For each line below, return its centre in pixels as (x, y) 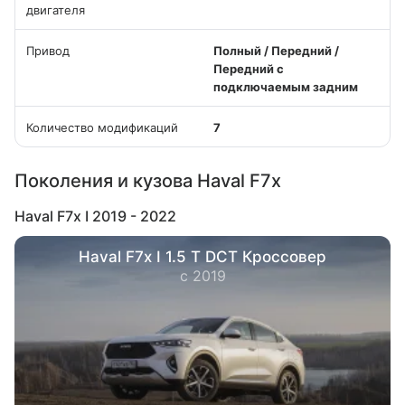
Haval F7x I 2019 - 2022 (95, 216)
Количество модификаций (102, 127)
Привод (48, 51)
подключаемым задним (286, 87)
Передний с (249, 69)
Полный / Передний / (276, 51)
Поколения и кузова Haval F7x (148, 181)
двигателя (56, 10)
